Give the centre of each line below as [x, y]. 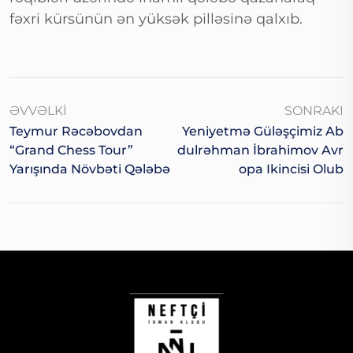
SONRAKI [314, 111]
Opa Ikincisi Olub [291, 169]
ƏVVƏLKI [38, 111]
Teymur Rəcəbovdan [76, 132]
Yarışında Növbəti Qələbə [90, 169]
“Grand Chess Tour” [71, 150]
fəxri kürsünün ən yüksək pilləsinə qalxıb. [156, 19]
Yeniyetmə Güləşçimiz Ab [263, 132]
